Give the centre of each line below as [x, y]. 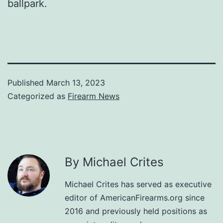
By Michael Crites [114, 162]
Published [27, 83]
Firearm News [94, 96]
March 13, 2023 [76, 83]
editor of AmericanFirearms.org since [135, 198]
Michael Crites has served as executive [138, 184]
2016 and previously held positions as [136, 211]
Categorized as [38, 96]
